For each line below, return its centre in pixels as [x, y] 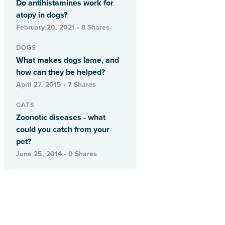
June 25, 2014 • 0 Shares [57, 154]
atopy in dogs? [42, 15]
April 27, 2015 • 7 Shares [56, 85]
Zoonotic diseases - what [61, 118]
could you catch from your [63, 130]
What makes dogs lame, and [68, 61]
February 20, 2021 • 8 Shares [63, 28]
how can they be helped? [61, 73]
